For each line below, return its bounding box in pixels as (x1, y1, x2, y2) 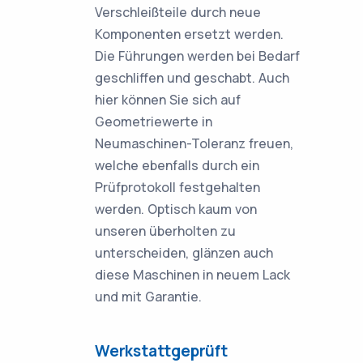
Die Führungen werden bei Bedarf (95, 47, 300, 65)
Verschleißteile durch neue (95, 3, 261, 21)
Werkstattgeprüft (95, 340, 228, 361)
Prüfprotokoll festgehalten (95, 178, 260, 196)
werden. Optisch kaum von (95, 200, 257, 218)
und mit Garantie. (95, 288, 202, 305)
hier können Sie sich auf (95, 91, 241, 109)
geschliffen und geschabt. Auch (95, 69, 289, 87)
